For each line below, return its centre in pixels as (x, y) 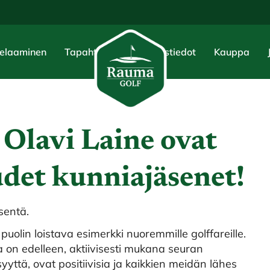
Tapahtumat (93, 52)
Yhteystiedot (167, 52)
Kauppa (232, 52)
